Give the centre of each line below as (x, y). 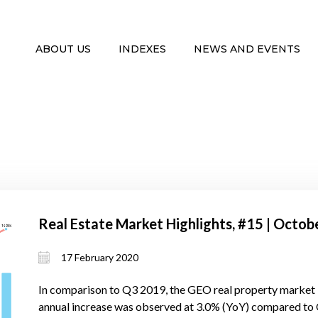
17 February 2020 (100, 258)
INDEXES (144, 49)
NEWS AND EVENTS (248, 49)
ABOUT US (65, 49)
